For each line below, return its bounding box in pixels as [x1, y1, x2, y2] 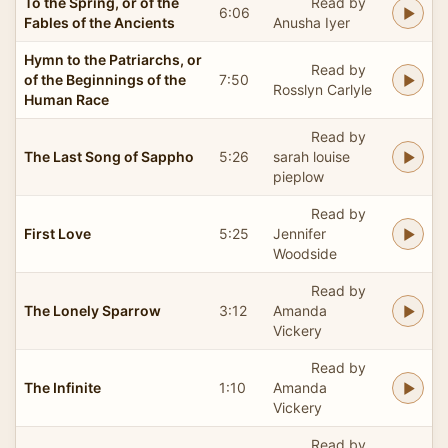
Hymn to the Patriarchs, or [24, 50, 202, 68]
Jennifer [273, 224, 326, 242]
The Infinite [24, 378, 101, 396]
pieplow [273, 167, 324, 185]
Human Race [24, 90, 109, 108]
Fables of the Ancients [24, 13, 175, 31]
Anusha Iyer [273, 13, 350, 31]
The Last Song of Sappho [24, 147, 194, 165]
